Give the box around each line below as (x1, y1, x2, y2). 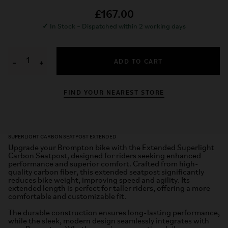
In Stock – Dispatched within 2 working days (50, 22, 186, 31)
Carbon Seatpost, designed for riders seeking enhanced (8, 152, 201, 160)
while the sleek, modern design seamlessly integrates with (8, 217, 209, 225)
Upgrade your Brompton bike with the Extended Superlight (8, 144, 214, 152)
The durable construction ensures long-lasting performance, (8, 209, 220, 217)
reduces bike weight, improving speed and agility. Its (8, 176, 190, 185)
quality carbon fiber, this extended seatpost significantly (8, 168, 204, 177)
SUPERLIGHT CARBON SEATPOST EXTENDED (8, 134, 117, 140)
